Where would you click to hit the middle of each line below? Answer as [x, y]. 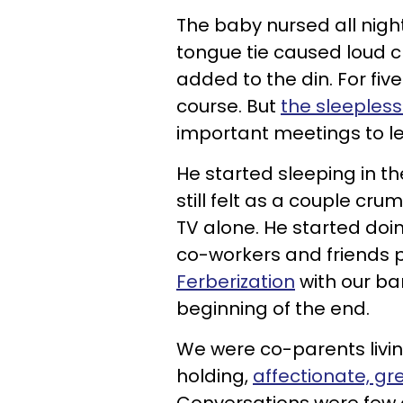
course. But [228, 106]
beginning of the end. [273, 309]
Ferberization [236, 282]
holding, [215, 376]
